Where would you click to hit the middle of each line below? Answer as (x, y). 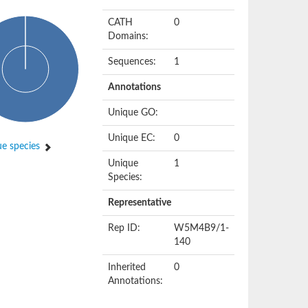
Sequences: (132, 62)
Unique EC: (132, 138)
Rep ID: (124, 228)
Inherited (127, 267)
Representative (140, 203)
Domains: (129, 36)
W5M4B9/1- (202, 228)
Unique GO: (133, 113)
